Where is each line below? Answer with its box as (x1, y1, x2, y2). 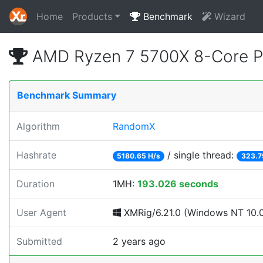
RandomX (113, 120, 155, 132)
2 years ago (113, 235, 166, 247)
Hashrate (16, 149, 56, 161)
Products (72, 11, 112, 22)
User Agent (16, 207, 66, 218)
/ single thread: (164, 149, 237, 161)
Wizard (211, 11, 245, 22)
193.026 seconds (137, 178, 218, 190)
